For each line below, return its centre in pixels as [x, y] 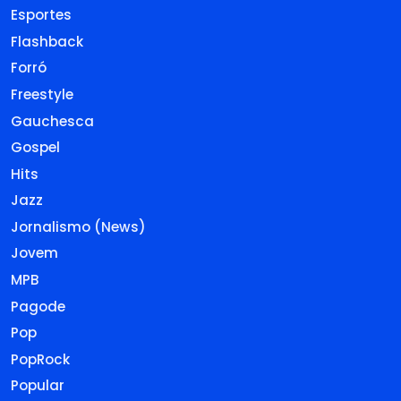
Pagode [38, 306]
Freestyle [42, 94]
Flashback [47, 41]
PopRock [40, 359]
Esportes [41, 15]
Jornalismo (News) [78, 226]
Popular [38, 386]
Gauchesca [52, 121]
